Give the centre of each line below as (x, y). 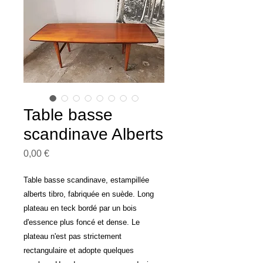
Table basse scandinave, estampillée (86, 180)
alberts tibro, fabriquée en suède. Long (89, 194)
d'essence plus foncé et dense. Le (82, 222)
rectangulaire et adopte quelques (79, 250)
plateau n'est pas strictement (73, 236)
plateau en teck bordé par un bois (80, 208)
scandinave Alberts (93, 134)
